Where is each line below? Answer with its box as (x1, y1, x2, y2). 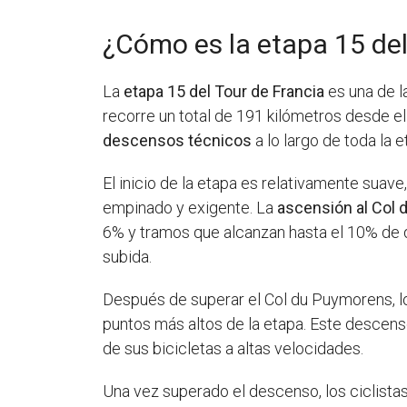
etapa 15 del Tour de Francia (124, 82, 325, 102)
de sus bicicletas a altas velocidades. (103, 339, 364, 359)
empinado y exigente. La (103, 198, 278, 218)
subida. (103, 247, 153, 267)
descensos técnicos (103, 131, 253, 151)
